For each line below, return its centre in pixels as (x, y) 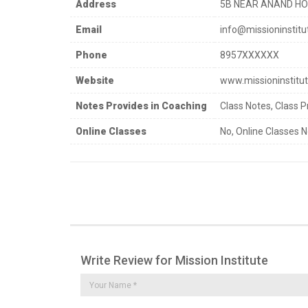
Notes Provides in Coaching (141, 106)
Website (95, 80)
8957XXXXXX (250, 55)
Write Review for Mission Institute (174, 260)
